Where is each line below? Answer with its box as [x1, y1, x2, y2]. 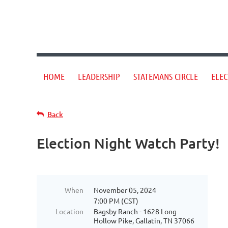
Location [55, 207, 83, 216]
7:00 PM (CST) [94, 196, 138, 205]
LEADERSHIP [78, 71, 120, 82]
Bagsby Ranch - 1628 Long [94, 207, 177, 216]
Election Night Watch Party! [37, 134, 220, 152]
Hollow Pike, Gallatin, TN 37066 [94, 216, 194, 225]
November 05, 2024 [94, 185, 156, 194]
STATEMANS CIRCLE [133, 71, 198, 82]
